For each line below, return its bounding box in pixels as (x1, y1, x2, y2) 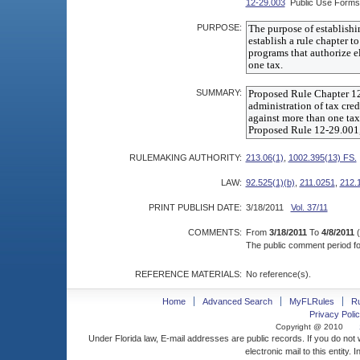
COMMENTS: (187, 227, 242, 237)
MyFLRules (288, 297, 334, 306)
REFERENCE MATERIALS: (134, 269, 242, 279)
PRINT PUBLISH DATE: (148, 202, 242, 212)
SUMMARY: (195, 88, 242, 97)
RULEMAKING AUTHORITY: (129, 153, 242, 162)
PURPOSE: (196, 22, 242, 32)
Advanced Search (202, 297, 272, 306)
